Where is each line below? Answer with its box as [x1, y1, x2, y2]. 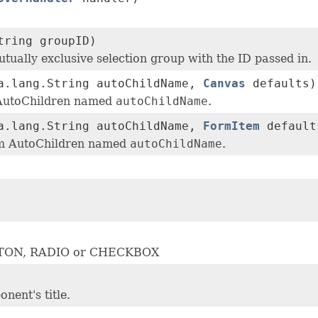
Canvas [203, 77, 246, 91]
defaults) [246, 77, 317, 91]
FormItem [203, 119, 260, 133]
